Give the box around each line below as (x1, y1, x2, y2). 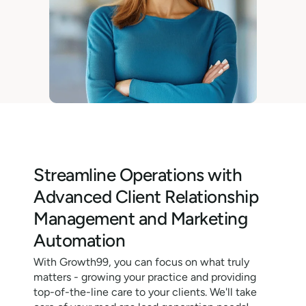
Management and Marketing (33, 208, 247, 230)
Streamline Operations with (33, 164, 242, 186)
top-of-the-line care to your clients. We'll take (33, 286, 257, 299)
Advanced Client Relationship (33, 186, 258, 208)
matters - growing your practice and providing (33, 270, 256, 284)
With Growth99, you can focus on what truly (33, 255, 249, 269)
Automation (33, 229, 125, 252)
